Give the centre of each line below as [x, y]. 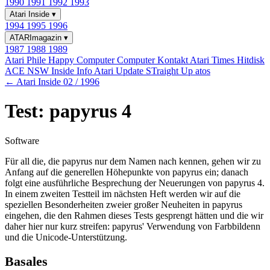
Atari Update [120, 71]
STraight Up [171, 71]
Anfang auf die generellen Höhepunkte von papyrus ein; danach [127, 172]
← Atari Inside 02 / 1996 [52, 82]
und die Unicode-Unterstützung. [66, 237]
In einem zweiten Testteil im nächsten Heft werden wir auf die [123, 193]
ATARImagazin [37, 38]
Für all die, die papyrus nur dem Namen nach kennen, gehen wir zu [133, 161]
